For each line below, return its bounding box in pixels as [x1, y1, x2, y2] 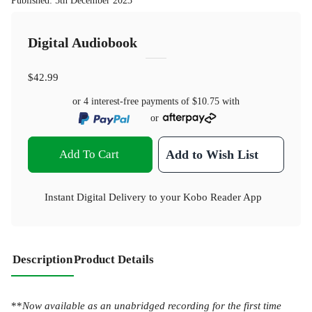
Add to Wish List [166, 147, 259, 162]
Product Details [74, 252, 154, 266]
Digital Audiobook [28, 36, 137, 51]
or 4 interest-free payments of [72, 96, 192, 107]
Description [13, 252, 72, 266]
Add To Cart [58, 147, 119, 161]
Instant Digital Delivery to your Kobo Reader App [45, 190, 262, 203]
